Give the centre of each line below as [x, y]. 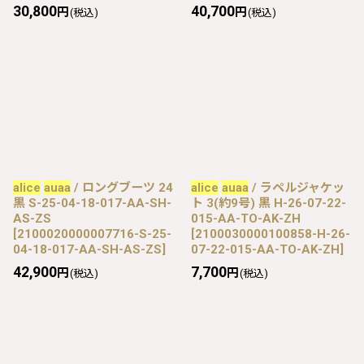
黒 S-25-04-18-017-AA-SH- [92, 203]
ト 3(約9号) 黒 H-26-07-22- [269, 203]
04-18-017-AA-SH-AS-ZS [87, 249]
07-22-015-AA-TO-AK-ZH [265, 249]
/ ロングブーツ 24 [122, 187]
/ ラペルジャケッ [297, 187]
